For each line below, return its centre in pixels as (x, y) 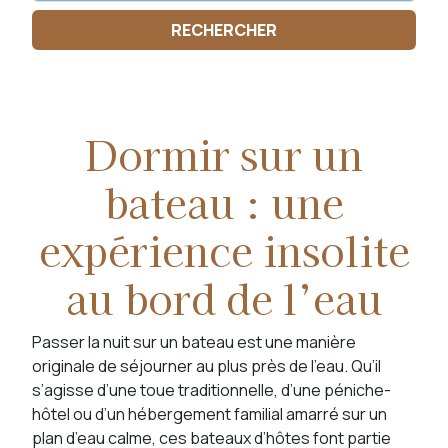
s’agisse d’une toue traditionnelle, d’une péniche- (211, 390)
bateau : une (224, 202)
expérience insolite (224, 250)
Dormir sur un (224, 154)
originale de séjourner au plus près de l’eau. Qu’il (206, 366)
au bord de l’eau (224, 298)
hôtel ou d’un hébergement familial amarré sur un (209, 414)
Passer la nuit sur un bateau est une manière (194, 342)
